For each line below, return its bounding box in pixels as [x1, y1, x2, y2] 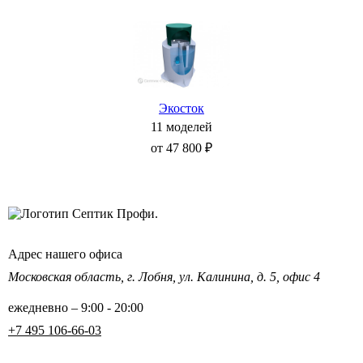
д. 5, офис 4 [257, 270, 320, 284]
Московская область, [8, 270, 127, 284]
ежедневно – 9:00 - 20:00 [8, 301, 143, 315]
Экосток [159, 101, 204, 116]
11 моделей [151, 120, 212, 135]
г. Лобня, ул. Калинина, [127, 270, 257, 284]
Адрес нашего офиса [8, 247, 122, 262]
